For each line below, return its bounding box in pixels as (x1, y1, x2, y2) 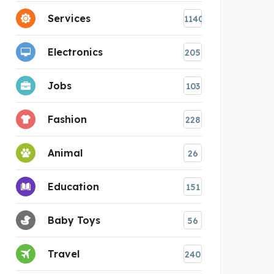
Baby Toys (48, 213, 100, 226)
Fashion (48, 113, 87, 125)
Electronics (48, 45, 103, 58)
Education (48, 180, 99, 193)
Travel (48, 247, 80, 260)
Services (48, 12, 91, 24)
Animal (48, 146, 83, 159)
